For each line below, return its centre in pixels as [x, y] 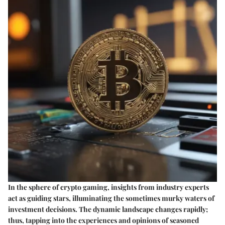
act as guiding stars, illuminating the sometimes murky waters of [111, 198]
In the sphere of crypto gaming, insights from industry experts [108, 187]
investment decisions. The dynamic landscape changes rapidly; [108, 209]
